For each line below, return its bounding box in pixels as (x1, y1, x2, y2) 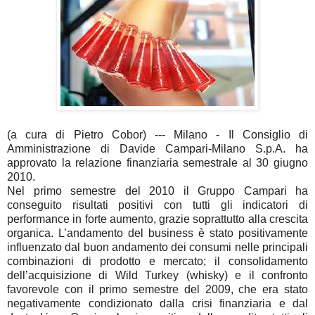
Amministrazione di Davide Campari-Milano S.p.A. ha (7, 142, 308, 155)
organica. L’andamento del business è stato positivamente (7, 226, 308, 239)
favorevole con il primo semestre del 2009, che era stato (7, 283, 308, 295)
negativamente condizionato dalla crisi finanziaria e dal (7, 297, 308, 309)
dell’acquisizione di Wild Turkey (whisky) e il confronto (7, 269, 308, 281)
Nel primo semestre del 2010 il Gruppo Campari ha (7, 184, 308, 197)
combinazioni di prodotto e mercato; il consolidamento (7, 255, 308, 267)
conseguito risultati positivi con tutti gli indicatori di (7, 198, 308, 211)
